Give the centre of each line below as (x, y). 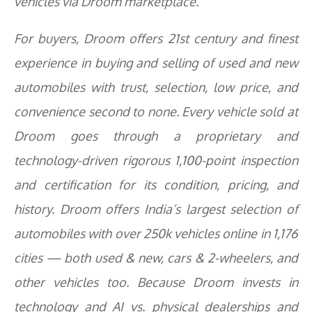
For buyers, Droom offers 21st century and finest (156, 38)
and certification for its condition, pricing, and (156, 185)
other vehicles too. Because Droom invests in (156, 282)
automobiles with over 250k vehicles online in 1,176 (156, 233)
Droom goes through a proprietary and (156, 136)
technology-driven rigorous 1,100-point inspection (156, 160)
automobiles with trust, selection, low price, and (156, 87)
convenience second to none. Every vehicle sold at (156, 111)
